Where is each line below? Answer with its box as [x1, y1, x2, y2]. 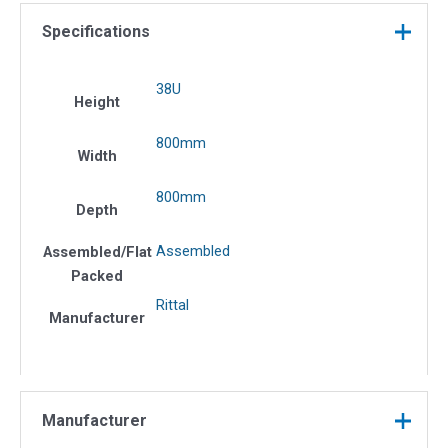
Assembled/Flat [42, 243, 152, 262]
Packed [71, 267, 124, 286]
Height [74, 93, 121, 112]
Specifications [41, 21, 150, 41]
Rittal [155, 296, 189, 315]
